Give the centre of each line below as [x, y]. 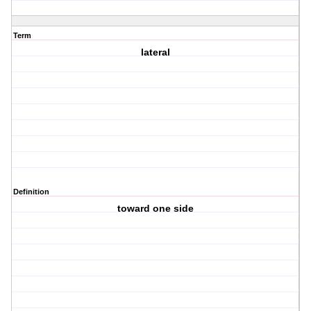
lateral [156, 52]
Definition [31, 192]
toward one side [156, 209]
